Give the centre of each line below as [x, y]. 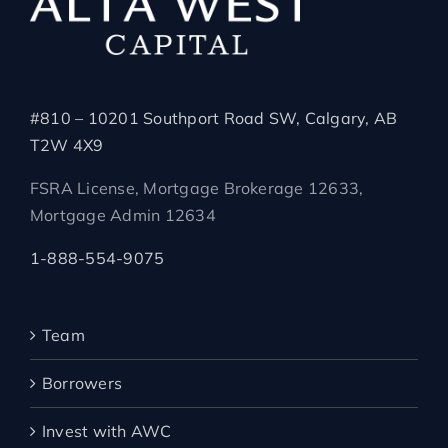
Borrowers [82, 383]
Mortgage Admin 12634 [123, 215]
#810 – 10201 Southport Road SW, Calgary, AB [216, 118]
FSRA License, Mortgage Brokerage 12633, [197, 188]
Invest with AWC [107, 431]
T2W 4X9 [67, 145]
